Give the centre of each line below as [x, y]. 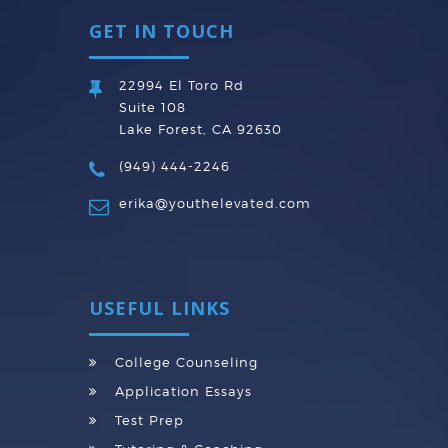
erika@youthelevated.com [215, 203]
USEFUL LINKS [159, 308]
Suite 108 [152, 107]
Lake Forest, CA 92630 [200, 129]
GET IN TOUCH [161, 31]
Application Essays [183, 391]
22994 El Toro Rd [181, 85]
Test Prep [149, 420]
